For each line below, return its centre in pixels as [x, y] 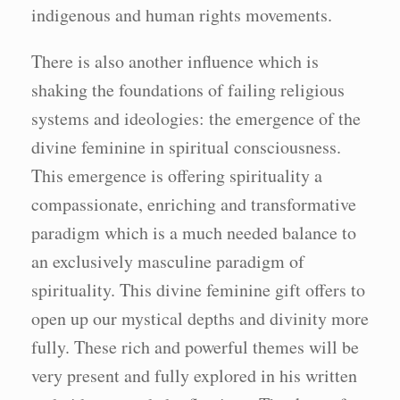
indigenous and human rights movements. [182, 15]
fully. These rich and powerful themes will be [195, 347]
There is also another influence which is [175, 61]
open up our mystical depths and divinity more [200, 318]
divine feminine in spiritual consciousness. [186, 147]
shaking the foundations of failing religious [188, 90]
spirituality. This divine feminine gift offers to [198, 290]
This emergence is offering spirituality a [177, 175]
